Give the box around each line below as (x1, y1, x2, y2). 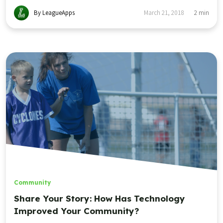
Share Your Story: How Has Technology (14, 193, 185, 204)
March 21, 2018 (144, 8, 184, 17)
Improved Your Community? (14, 206, 139, 217)
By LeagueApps (34, 8, 75, 17)
